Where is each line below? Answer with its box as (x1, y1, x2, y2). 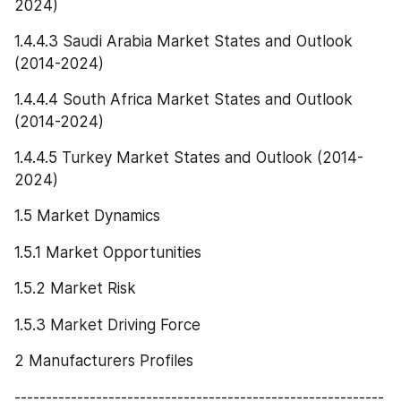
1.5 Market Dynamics (14, 207, 160, 226)
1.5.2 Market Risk (14, 279, 136, 298)
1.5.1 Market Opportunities (14, 243, 201, 261)
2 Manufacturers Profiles (14, 352, 193, 371)
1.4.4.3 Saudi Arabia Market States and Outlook (14, 32, 353, 51)
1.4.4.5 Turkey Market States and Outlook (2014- (14, 149, 363, 167)
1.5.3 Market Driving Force (14, 315, 200, 334)
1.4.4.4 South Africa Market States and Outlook (14, 90, 353, 109)
